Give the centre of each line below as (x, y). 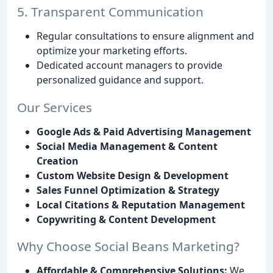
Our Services (55, 107)
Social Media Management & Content (127, 146)
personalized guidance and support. (120, 80)
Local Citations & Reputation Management (141, 204)
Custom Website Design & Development (133, 175)
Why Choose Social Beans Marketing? (128, 246)
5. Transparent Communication (110, 11)
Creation (58, 161)
